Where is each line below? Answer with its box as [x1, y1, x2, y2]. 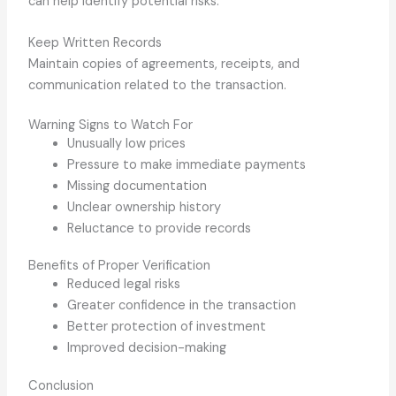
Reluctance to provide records [67, 219, 252, 237]
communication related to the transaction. [28, 77, 287, 95]
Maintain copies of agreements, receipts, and [28, 56, 301, 73]
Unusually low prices [67, 134, 187, 152]
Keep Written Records [28, 34, 163, 52]
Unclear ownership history [67, 198, 222, 216]
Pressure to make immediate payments [67, 156, 307, 173]
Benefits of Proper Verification [28, 257, 211, 275]
